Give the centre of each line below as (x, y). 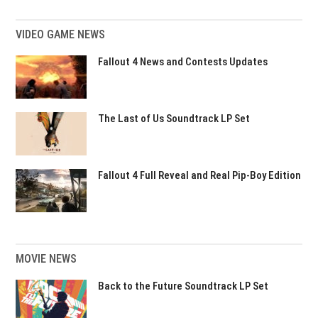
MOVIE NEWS (46, 259)
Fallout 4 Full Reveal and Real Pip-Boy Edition (200, 175)
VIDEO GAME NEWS (61, 34)
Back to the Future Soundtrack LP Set (183, 286)
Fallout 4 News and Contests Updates (183, 62)
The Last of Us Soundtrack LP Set (174, 119)
